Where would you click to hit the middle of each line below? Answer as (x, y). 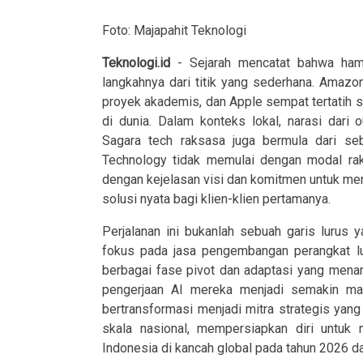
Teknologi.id (136, 63)
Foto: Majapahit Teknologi (174, 31)
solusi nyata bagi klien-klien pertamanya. (216, 199)
